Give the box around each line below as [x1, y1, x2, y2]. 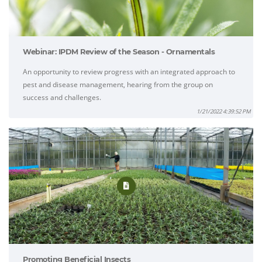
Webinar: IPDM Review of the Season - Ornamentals [23, 47, 215, 57]
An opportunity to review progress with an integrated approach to [23, 67, 235, 77]
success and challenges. [23, 92, 101, 103]
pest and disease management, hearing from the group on [23, 80, 213, 90]
